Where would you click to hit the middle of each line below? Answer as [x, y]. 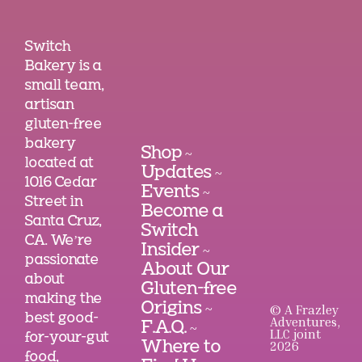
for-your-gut [67, 338]
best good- [62, 318]
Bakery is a [64, 66]
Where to [181, 347]
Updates [177, 173]
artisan [50, 105]
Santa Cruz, [64, 221]
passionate [62, 260]
